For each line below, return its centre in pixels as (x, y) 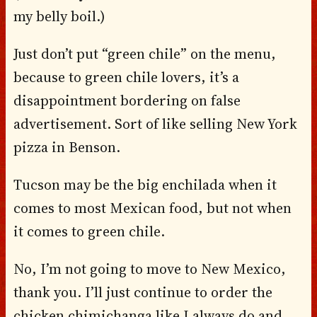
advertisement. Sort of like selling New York (155, 123)
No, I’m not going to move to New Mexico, (149, 269)
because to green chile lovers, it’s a (126, 77)
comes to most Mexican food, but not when (152, 208)
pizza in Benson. (67, 147)
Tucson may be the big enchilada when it (145, 184)
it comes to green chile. (89, 231)
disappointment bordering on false (127, 100)
